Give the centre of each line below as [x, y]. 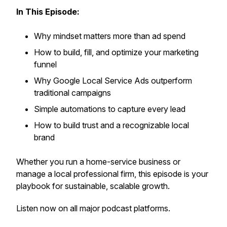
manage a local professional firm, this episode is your [112, 174]
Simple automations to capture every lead [110, 109]
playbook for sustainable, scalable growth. [93, 186]
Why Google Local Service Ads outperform [113, 81]
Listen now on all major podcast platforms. [93, 208]
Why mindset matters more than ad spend [110, 36]
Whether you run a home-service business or [98, 162]
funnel [45, 64]
